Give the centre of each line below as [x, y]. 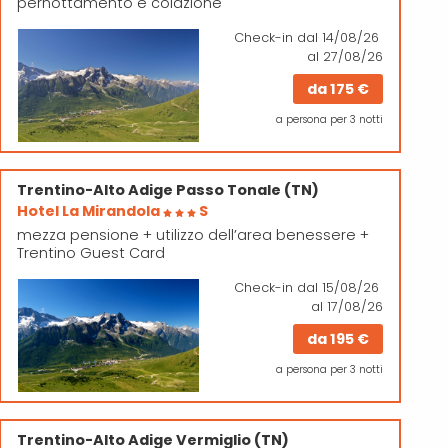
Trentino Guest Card [91, 252]
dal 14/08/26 [338, 37]
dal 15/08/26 [338, 287]
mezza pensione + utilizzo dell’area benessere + [193, 234]
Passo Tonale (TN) [248, 189]
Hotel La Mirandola [90, 210]
